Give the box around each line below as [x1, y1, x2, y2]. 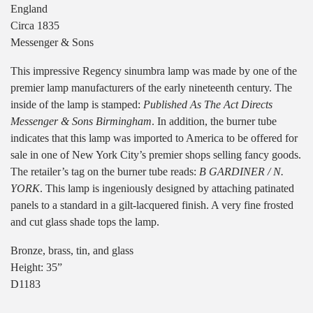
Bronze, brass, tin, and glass [10, 245, 133, 257]
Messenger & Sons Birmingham [10, 115, 152, 128]
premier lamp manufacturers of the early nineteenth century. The [10, 82, 292, 94]
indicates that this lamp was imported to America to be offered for [10, 132, 298, 145]
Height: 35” [10, 261, 62, 274]
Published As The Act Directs [143, 99, 272, 111]
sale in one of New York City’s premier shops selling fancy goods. [10, 149, 301, 161]
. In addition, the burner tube [152, 115, 277, 128]
